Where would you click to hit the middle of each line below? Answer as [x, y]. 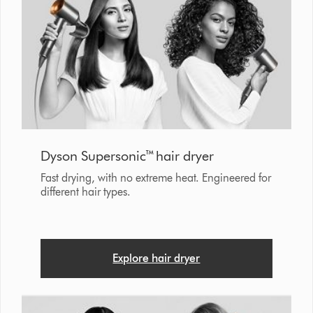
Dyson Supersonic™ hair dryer [127, 156]
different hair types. [85, 192]
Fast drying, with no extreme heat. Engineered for [155, 178]
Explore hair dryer [156, 259]
